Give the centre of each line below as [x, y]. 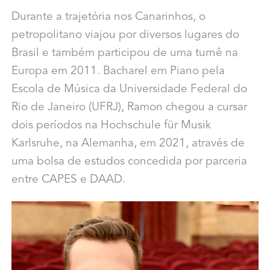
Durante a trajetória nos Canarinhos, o [108, 17]
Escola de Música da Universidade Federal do [129, 90]
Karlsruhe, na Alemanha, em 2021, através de [128, 144]
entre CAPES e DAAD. [68, 180]
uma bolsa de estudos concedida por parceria [129, 162]
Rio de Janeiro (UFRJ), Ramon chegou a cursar [129, 108]
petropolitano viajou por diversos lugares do [125, 36]
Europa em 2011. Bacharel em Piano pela [118, 72]
